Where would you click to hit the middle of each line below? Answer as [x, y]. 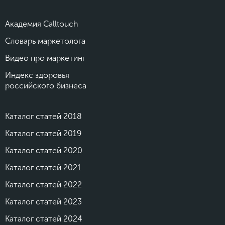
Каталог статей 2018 [43, 116]
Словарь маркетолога [45, 41]
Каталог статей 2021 [43, 167]
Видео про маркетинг [45, 58]
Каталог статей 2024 [44, 218]
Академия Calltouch [42, 24]
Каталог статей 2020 [44, 150]
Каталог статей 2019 [43, 133]
